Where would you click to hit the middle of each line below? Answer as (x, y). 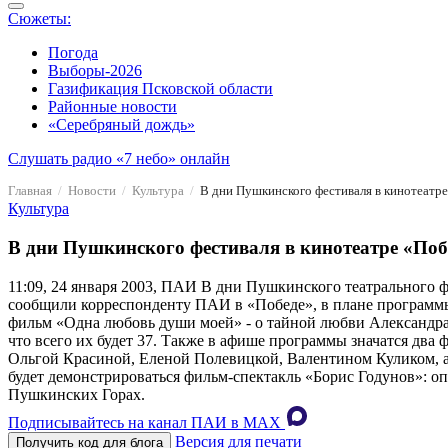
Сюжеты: (39, 19)
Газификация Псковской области (160, 89)
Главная (30, 191)
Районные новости (112, 107)
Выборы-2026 (95, 71)
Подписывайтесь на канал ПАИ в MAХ (144, 422)
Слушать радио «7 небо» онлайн (119, 159)
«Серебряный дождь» (121, 125)
